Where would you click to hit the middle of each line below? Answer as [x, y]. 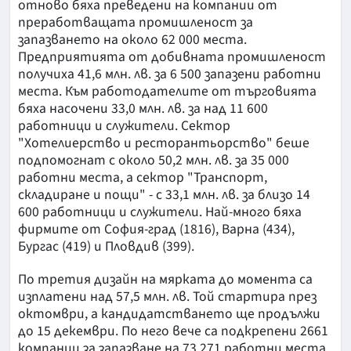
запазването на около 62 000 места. [132, 40]
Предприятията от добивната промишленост [172, 57]
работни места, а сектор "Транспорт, [143, 178]
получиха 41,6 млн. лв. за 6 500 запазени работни [170, 74]
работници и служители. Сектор [124, 126]
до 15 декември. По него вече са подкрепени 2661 [173, 331]
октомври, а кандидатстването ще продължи [169, 314]
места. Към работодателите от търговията [167, 92]
